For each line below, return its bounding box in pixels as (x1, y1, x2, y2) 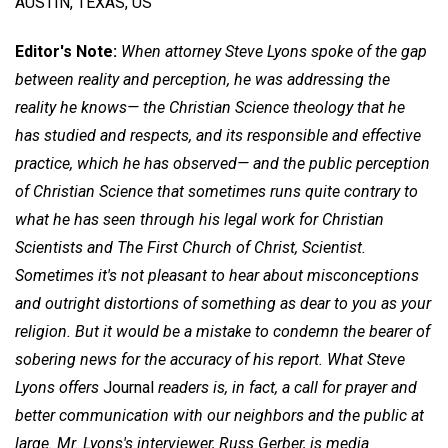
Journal (103, 377, 154, 397)
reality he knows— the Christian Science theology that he (15, 97, 405, 117)
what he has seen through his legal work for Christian (15, 209, 384, 229)
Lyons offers (15, 377, 103, 397)
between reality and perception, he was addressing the (15, 69, 390, 89)
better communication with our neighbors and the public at (15, 405, 424, 425)
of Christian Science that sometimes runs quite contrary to (15, 181, 418, 201)
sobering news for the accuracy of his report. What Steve (15, 349, 405, 369)
